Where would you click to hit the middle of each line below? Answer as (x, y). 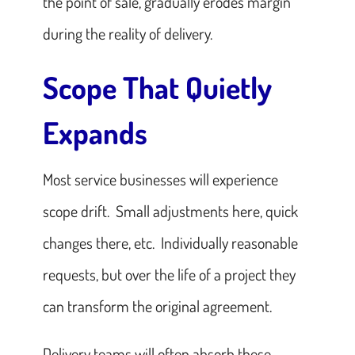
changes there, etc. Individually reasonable (170, 242)
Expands (95, 132)
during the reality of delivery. (127, 33)
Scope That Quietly (157, 87)
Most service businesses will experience (160, 179)
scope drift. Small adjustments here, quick (170, 210)
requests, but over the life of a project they (169, 274)
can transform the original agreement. (157, 305)
